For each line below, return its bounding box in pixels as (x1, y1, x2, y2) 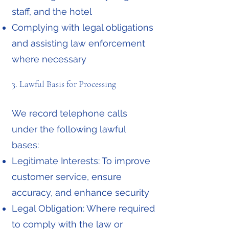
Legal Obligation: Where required (12, 203, 155, 214)
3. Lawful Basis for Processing (12, 78, 116, 89)
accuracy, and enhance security (12, 187, 149, 198)
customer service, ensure (12, 171, 122, 182)
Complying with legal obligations (12, 22, 153, 33)
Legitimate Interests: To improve (12, 155, 150, 166)
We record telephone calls (12, 108, 127, 119)
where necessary (12, 54, 86, 64)
